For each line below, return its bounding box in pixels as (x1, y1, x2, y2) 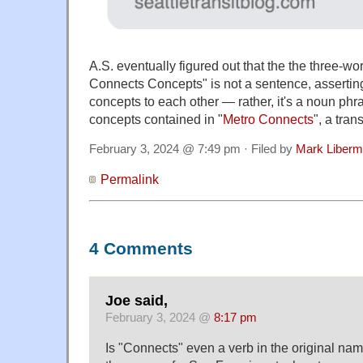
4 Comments (89, 239, 193, 259)
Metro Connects (223, 112, 314, 127)
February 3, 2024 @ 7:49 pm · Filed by (89, 143, 296, 156)
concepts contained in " (89, 112, 223, 127)
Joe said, (105, 292, 168, 309)
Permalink (100, 172, 159, 187)
